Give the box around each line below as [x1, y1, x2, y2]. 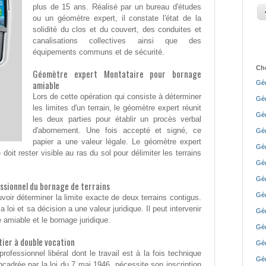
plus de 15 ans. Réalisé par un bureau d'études [33, 2, 201, 12]
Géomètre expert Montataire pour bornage [33, 67, 201, 81]
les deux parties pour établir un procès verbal [33, 115, 201, 124]
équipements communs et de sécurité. [33, 47, 164, 57]
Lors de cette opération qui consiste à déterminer [33, 92, 201, 102]
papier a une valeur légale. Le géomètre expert [33, 137, 201, 147]
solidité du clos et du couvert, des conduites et [33, 25, 201, 34]
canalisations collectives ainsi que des [33, 36, 201, 46]
